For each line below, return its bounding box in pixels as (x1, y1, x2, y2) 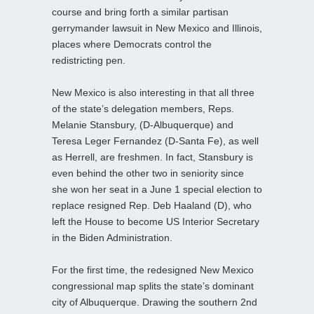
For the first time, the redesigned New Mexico (52, 264, 254, 275)
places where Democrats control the (52, 38, 212, 50)
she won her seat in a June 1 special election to (52, 183, 262, 195)
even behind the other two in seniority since (52, 167, 244, 179)
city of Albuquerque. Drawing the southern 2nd (52, 296, 257, 308)
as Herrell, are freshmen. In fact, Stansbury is (52, 151, 253, 163)
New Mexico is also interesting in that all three (52, 86, 254, 98)
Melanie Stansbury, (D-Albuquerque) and (52, 118, 233, 130)
